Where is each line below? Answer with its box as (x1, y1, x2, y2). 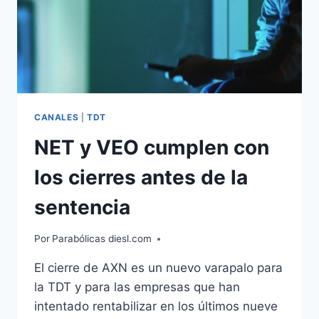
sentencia (34, 194, 130, 219)
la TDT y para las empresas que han (34, 280, 240, 295)
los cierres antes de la (34, 164, 248, 189)
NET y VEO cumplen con (34, 135, 269, 159)
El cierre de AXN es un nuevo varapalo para (34, 261, 283, 276)
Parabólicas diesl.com (52, 233, 152, 245)
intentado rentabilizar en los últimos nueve (34, 299, 278, 314)
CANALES (34, 111, 79, 122)
